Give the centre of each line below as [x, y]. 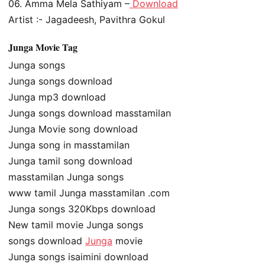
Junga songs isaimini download [78, 256]
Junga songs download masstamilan [90, 113]
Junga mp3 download [57, 97]
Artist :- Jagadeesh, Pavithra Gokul [87, 20]
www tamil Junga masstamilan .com [89, 193]
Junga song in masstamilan [69, 145]
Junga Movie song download [73, 129]
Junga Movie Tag [43, 47]
